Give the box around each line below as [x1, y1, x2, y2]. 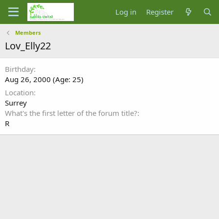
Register [146, 7, 174, 17]
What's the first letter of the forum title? [5, 108, 137, 118]
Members [15, 29, 41, 36]
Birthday [5, 64, 34, 74]
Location [5, 88, 34, 97]
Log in [115, 7, 137, 17]
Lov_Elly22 [5, 39, 51, 52]
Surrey [5, 98, 27, 108]
